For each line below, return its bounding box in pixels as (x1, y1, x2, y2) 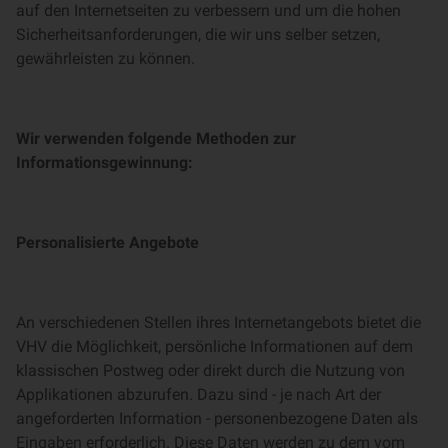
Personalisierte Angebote (16, 233, 199, 252)
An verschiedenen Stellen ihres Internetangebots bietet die (16, 313, 421, 332)
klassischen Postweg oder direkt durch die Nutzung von (16, 361, 405, 380)
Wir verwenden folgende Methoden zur (16, 129, 296, 148)
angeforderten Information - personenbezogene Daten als (16, 409, 418, 428)
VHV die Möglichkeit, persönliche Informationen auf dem (16, 337, 413, 356)
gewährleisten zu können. (16, 49, 195, 68)
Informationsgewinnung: (16, 153, 193, 172)
